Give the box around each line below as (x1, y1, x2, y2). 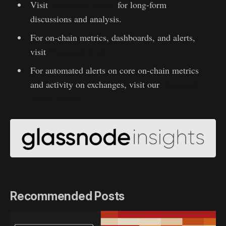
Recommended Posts (10, 189, 125, 204)
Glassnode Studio (48, 45, 112, 58)
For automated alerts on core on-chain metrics (30, 64, 199, 77)
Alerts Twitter (30, 92, 81, 105)
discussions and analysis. (30, 13, 122, 25)
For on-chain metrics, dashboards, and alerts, (30, 31, 195, 44)
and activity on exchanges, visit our (30, 78, 162, 91)
